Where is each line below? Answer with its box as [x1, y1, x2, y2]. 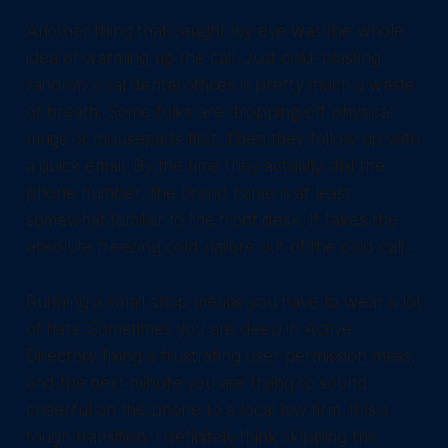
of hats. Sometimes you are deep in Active [25, 319, 352, 340]
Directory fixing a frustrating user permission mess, [25, 346, 416, 367]
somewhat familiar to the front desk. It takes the [25, 210, 398, 231]
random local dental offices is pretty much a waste [25, 75, 416, 96]
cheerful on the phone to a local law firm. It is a [25, 400, 390, 421]
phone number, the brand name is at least [25, 183, 351, 204]
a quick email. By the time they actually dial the [25, 156, 385, 177]
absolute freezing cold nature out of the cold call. [25, 237, 409, 258]
